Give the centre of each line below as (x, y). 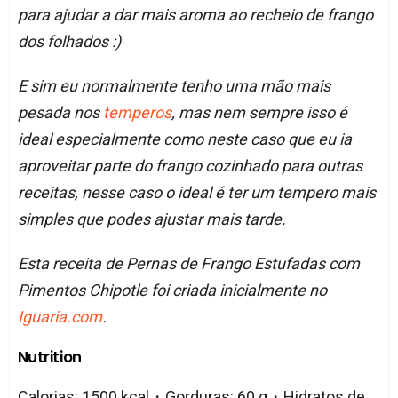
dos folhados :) (69, 41)
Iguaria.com (60, 316)
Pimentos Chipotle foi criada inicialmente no (172, 290)
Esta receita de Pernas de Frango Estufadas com (188, 263)
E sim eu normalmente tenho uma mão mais (174, 85)
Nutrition (49, 357)
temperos (137, 112)
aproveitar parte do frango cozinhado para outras (190, 165)
